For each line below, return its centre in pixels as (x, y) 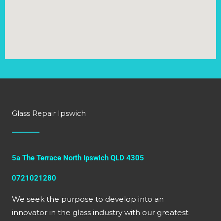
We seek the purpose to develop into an (88, 199)
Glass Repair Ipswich (49, 113)
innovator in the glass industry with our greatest (100, 212)
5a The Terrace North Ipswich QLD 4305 (78, 158)
